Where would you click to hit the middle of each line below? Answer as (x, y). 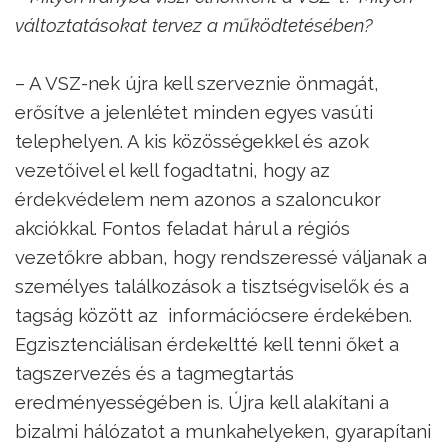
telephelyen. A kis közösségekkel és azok (192, 140)
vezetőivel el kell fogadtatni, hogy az (172, 169)
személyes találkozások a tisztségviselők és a (212, 285)
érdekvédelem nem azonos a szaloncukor (198, 198)
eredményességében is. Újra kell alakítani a (202, 401)
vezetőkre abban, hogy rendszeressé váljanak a (221, 256)
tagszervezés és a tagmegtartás (154, 372)
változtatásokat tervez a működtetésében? (194, 24)
